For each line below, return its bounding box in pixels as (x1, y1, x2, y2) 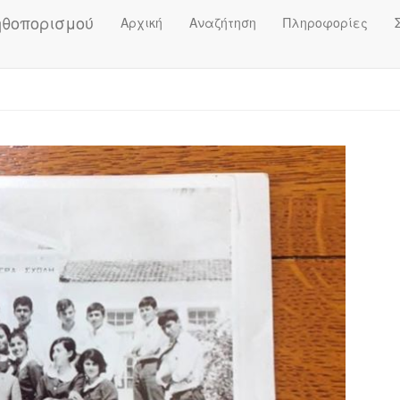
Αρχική (121, 13, 162, 31)
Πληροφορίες (283, 13, 368, 31)
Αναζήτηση (189, 13, 256, 31)
